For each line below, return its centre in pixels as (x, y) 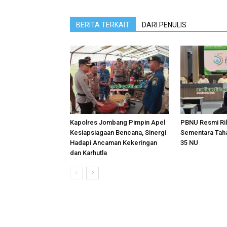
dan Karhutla (88, 153)
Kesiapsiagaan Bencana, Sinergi (118, 132)
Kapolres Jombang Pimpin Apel (118, 122)
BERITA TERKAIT (103, 25)
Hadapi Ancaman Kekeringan (113, 142)
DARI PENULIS (164, 25)
